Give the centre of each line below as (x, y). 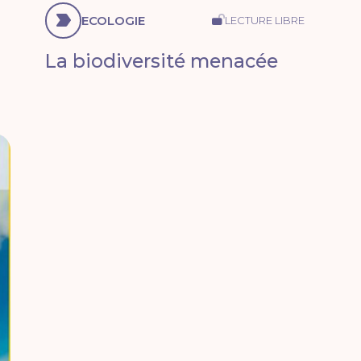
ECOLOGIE (114, 20)
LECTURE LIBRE (264, 20)
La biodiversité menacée (162, 60)
